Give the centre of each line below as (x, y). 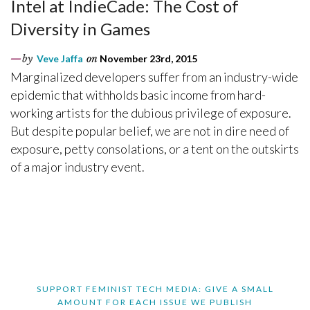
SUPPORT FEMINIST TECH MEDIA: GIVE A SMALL (155, 289)
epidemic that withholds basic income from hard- (138, 94)
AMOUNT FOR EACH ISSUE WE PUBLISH (155, 302)
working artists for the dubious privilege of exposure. (151, 112)
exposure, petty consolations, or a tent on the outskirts (155, 148)
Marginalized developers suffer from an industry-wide (154, 76)
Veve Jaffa (60, 58)
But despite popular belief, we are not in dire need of (150, 130)
